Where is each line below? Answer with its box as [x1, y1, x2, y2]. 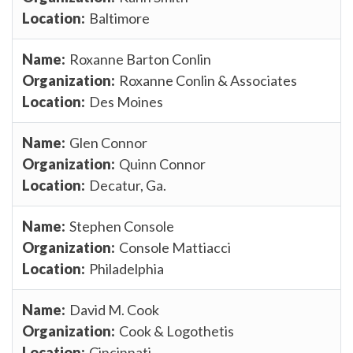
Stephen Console [69, 217, 174, 235]
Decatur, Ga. [89, 176, 166, 194]
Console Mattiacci [119, 238, 231, 256]
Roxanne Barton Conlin [69, 50, 211, 68]
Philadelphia [89, 259, 164, 277]
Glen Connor [69, 133, 147, 151]
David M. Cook [69, 300, 159, 318]
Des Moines [89, 92, 163, 110]
